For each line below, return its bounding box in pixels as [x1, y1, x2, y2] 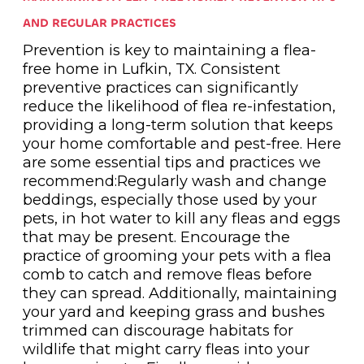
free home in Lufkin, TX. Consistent [22, 58, 280, 78]
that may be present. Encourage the [22, 227, 290, 246]
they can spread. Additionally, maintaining [22, 283, 337, 302]
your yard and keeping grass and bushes [22, 301, 325, 321]
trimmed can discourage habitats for [22, 320, 293, 340]
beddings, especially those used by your [22, 189, 317, 209]
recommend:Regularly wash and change [22, 171, 327, 190]
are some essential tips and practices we [22, 152, 321, 171]
